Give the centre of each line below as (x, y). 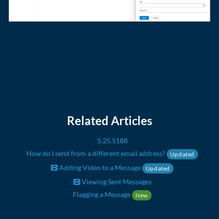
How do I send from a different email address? (96, 153)
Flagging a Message (103, 194)
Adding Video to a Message (100, 167)
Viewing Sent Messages (116, 181)
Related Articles (109, 120)
